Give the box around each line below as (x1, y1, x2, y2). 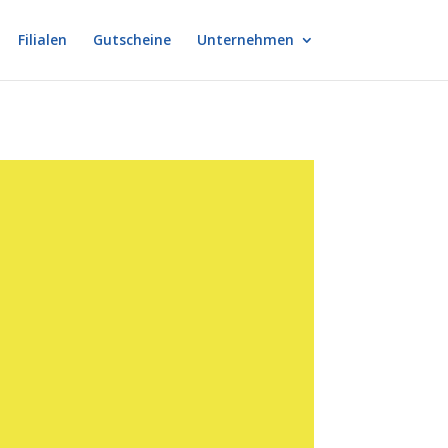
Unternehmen (196, 30, 294, 49)
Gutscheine (92, 30, 171, 49)
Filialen (17, 30, 67, 49)
